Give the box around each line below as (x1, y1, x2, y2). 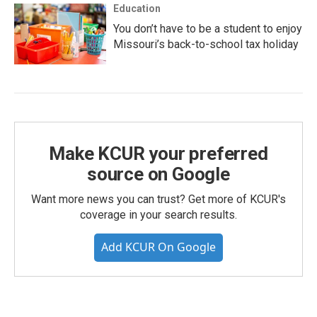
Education (113, 3, 161, 14)
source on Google (87, 163, 230, 185)
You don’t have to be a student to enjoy (113, 22, 302, 35)
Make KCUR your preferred (49, 143, 268, 164)
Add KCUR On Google (101, 239, 216, 255)
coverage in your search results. (80, 208, 237, 221)
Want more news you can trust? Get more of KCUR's (31, 192, 286, 206)
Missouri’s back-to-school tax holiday (113, 38, 299, 51)
